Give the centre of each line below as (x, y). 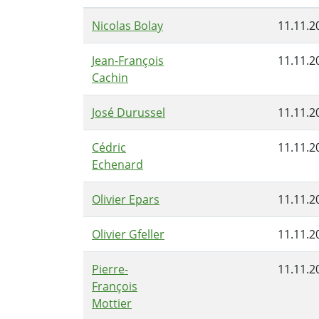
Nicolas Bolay (127, 25)
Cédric (109, 147)
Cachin (110, 77)
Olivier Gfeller (128, 234)
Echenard (117, 164)
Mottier (112, 303)
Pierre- (110, 269)
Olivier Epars (126, 199)
